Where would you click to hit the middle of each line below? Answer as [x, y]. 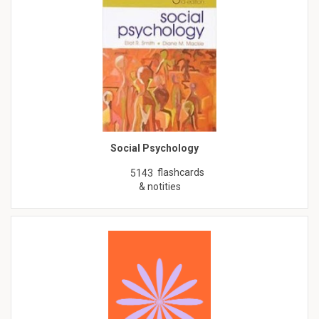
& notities [159, 187]
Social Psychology [154, 148]
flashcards [181, 173]
